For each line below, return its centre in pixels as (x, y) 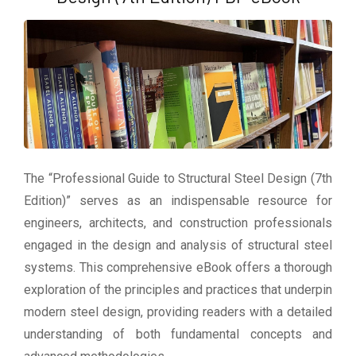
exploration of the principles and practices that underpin (178, 290)
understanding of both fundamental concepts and (178, 335)
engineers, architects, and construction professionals (178, 223)
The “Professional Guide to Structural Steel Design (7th (178, 179)
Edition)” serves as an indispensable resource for (178, 201)
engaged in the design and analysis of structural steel (178, 246)
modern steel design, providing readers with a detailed (178, 312)
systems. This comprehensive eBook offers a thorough (178, 268)
